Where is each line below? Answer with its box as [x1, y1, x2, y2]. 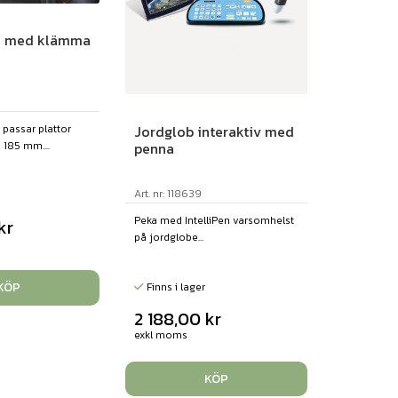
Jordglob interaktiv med [133, 120, 294, 142]
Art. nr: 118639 [133, 185, 202, 202]
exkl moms [133, 326, 187, 343]
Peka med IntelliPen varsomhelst [133, 211, 294, 228]
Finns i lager [143, 278, 205, 295]
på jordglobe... [133, 228, 203, 245]
